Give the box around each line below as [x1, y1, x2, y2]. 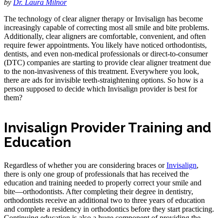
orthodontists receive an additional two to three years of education [4, 196, 205, 205]
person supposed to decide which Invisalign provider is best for [4, 84, 197, 93]
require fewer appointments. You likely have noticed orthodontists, [4, 40, 207, 49]
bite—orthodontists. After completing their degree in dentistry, [4, 187, 193, 196]
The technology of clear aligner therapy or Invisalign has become [4, 14, 203, 23]
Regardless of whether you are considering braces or [4, 161, 166, 170]
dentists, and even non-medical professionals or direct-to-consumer [4, 49, 208, 58]
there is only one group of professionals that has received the [4, 170, 189, 179]
